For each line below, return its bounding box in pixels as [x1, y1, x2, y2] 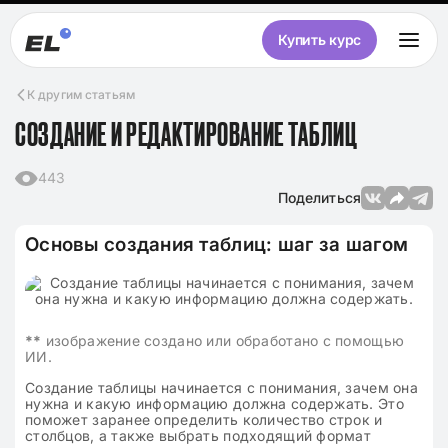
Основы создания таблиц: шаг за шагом [25, 233, 409, 256]
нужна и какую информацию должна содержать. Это [25, 395, 404, 412]
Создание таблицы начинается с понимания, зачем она [25, 379, 418, 396]
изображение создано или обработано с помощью [41, 332, 405, 349]
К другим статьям [27, 87, 135, 102]
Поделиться [277, 189, 361, 206]
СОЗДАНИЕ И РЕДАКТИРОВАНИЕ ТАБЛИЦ [15, 116, 358, 152]
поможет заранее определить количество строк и [25, 411, 383, 428]
